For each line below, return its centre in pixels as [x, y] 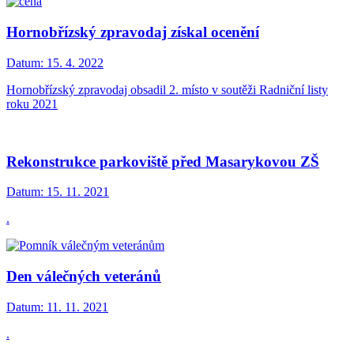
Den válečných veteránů [84, 277]
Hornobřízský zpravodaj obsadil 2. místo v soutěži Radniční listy [167, 89]
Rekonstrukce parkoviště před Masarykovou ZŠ [163, 161]
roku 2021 [32, 104]
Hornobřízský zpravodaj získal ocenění [133, 32]
